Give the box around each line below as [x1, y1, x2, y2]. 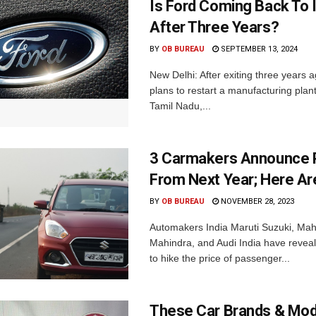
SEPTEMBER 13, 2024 [219, 44, 298, 54]
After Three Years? [150, 18, 279, 36]
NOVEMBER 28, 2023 [219, 196, 294, 206]
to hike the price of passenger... [150, 252, 290, 264]
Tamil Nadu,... [150, 99, 211, 111]
